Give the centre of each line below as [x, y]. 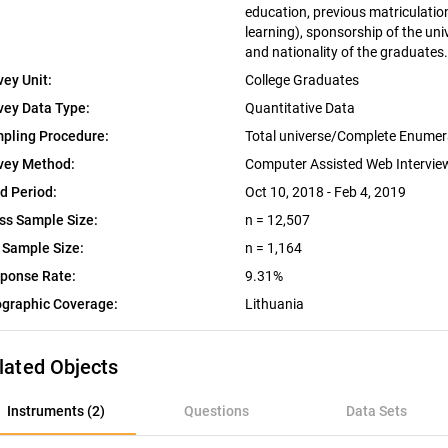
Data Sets [376, 411]
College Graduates [303, 80]
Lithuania [274, 304]
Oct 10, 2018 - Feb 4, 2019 [325, 192]
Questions [216, 411]
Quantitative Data [301, 108]
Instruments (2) [56, 411]
